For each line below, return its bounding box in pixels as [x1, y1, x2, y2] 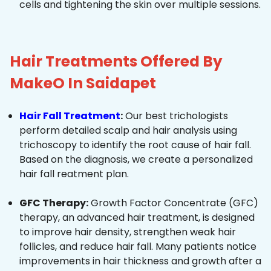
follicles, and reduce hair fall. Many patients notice [19, 240, 256, 254]
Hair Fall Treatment [19, 109, 120, 123]
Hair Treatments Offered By [10, 51, 223, 73]
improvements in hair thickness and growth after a [19, 254, 261, 269]
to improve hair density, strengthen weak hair [19, 225, 236, 240]
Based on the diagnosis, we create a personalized [19, 152, 253, 167]
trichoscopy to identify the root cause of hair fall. [19, 138, 251, 152]
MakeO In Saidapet [10, 73, 156, 94]
